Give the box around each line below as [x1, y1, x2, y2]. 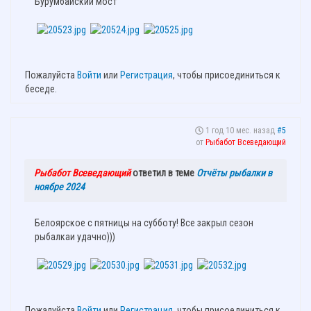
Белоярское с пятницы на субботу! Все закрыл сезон [35, 217, 253, 229]
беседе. [25, 83, 57, 95]
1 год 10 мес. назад [205, 126, 275, 136]
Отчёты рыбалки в [196, 167, 272, 179]
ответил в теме [131, 167, 196, 179]
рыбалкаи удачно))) [35, 231, 115, 243]
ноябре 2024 [34, 181, 85, 193]
